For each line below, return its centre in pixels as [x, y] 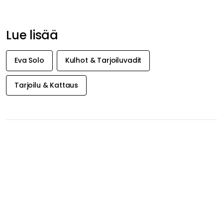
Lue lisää [32, 35]
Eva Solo [29, 60]
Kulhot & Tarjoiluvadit [103, 60]
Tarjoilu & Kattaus [47, 85]
